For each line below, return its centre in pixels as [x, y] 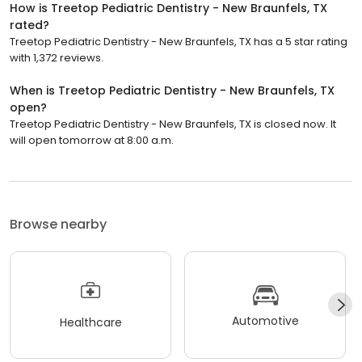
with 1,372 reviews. [57, 57]
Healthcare [90, 323]
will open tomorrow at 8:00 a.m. [92, 140]
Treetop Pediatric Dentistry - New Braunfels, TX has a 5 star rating [179, 41]
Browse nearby [58, 224]
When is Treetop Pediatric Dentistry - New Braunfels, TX [172, 90]
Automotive [265, 321]
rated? [29, 25]
